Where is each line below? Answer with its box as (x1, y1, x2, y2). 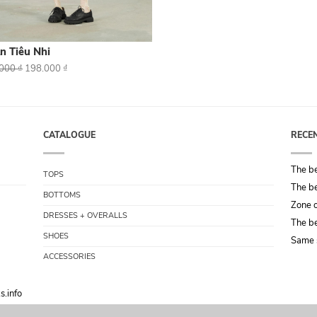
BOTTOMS (43, 190, 81, 201)
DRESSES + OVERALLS (43, 210, 128, 221)
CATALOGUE (43, 129, 96, 142)
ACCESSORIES (43, 251, 96, 263)
